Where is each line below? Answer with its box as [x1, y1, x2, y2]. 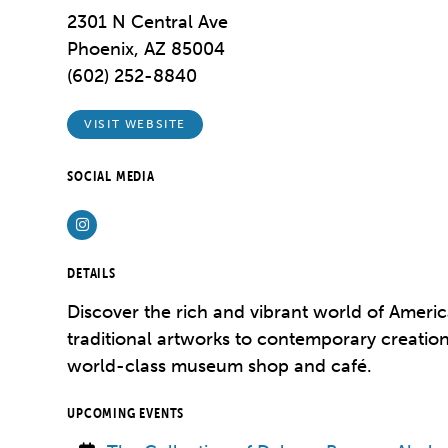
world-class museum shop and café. [67, 354, 373, 377]
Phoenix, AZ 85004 [67, 38, 226, 60]
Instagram [87, 214, 158, 233]
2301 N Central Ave [67, 11, 229, 33]
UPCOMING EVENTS [67, 403, 185, 422]
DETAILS [67, 263, 116, 282]
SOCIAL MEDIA [67, 166, 155, 185]
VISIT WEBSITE [84, 117, 186, 132]
